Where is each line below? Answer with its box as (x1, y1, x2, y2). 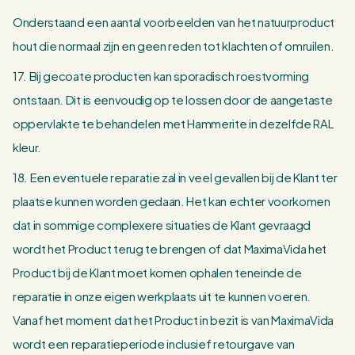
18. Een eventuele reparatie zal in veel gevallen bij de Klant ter (13, 170, 338, 185)
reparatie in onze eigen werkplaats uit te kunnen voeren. (13, 288, 311, 303)
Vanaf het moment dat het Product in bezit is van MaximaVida (13, 312, 334, 327)
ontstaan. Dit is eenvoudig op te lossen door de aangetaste (13, 92, 333, 107)
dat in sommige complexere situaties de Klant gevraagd (13, 217, 311, 232)
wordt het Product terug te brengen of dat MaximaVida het (13, 241, 327, 256)
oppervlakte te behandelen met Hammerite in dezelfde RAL (13, 116, 334, 131)
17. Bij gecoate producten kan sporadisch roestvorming (13, 68, 310, 83)
